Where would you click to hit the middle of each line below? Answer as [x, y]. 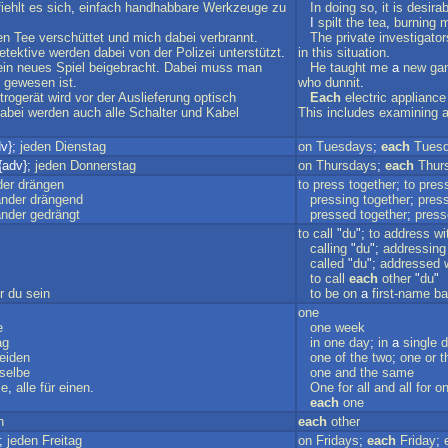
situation [361, 52]
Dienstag [80, 146]
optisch [215, 97]
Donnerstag [103, 165]
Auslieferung [154, 97]
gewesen [29, 82]
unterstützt [250, 52]
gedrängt [55, 214]
